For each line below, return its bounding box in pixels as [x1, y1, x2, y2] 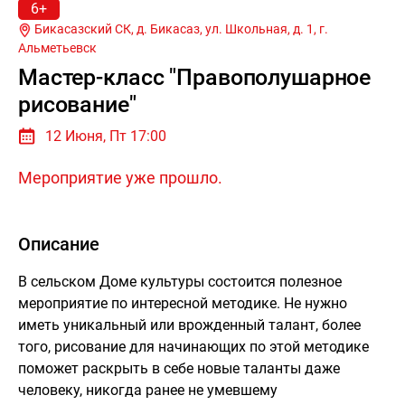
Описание [18, 232, 99, 255]
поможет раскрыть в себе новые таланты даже [18, 359, 340, 377]
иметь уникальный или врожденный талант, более [18, 316, 361, 334]
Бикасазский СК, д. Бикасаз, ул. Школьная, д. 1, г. [34, 21, 328, 36]
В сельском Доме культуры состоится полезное [18, 272, 342, 290]
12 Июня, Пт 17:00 [45, 127, 166, 145]
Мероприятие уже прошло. [18, 167, 222, 187]
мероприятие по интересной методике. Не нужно [18, 294, 347, 312]
